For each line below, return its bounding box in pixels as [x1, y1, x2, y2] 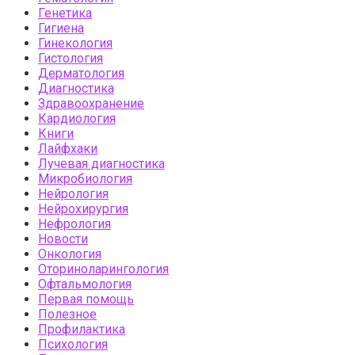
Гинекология [38, 35, 113, 51]
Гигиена [38, 20, 84, 36]
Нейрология [38, 185, 109, 201]
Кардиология [38, 110, 116, 126]
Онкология [38, 246, 101, 261]
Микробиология [38, 170, 132, 186]
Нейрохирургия [38, 200, 128, 216]
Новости [38, 231, 88, 246]
